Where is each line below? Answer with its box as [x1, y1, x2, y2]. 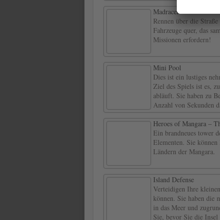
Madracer [153, 7, 179, 17]
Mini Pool [153, 63, 181, 73]
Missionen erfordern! [153, 35, 211, 45]
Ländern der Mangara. [153, 147, 215, 157]
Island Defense [153, 175, 194, 185]
